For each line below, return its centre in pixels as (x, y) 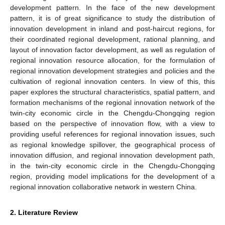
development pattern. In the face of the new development (113, 7)
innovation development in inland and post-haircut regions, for (113, 28)
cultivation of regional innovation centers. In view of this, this (113, 81)
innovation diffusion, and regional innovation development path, (113, 155)
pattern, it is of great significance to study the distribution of (113, 18)
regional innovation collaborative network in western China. (103, 187)
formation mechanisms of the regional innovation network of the (113, 102)
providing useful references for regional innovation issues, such (113, 134)
